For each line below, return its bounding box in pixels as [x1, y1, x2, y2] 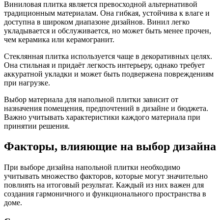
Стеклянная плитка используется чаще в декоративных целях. [4, 52, 212, 60]
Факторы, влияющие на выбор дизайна [4, 140, 216, 153]
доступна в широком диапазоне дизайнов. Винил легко [4, 17, 190, 26]
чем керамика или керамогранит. [4, 35, 114, 44]
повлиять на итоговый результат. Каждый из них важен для [4, 181, 204, 190]
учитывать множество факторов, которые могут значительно [4, 172, 208, 181]
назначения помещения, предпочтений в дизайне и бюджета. [4, 104, 208, 112]
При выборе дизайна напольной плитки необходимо [4, 163, 180, 172]
